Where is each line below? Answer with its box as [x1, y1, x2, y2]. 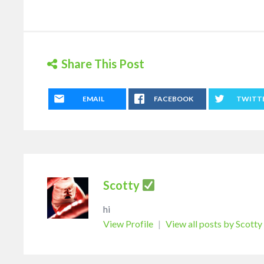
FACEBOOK [153, 94, 193, 103]
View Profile [103, 217, 155, 229]
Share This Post [61, 56, 144, 71]
